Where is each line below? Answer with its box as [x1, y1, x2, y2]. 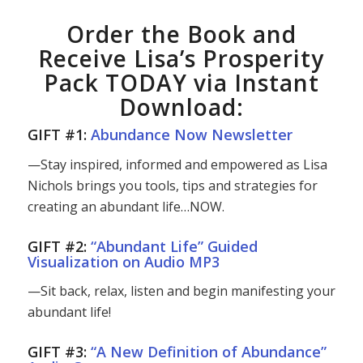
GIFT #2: [27, 236, 91, 256]
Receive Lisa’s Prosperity [38, 43, 325, 75]
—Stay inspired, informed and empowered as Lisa [27, 155, 327, 173]
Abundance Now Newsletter [90, 125, 293, 145]
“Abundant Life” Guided [90, 236, 258, 256]
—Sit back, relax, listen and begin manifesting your [27, 282, 335, 301]
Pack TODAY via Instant [43, 67, 319, 99]
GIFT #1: [27, 125, 91, 145]
